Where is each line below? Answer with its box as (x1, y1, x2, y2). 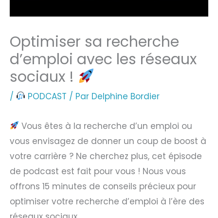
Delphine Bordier (91, 90, 160, 102)
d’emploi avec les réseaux (10, 49, 197, 70)
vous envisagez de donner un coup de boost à (10, 135, 206, 147)
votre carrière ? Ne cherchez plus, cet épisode (10, 150, 202, 162)
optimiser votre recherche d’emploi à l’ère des (10, 195, 204, 207)
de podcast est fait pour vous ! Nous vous (10, 165, 186, 177)
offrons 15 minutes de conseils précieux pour (10, 180, 196, 192)
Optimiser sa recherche (10, 31, 179, 52)
